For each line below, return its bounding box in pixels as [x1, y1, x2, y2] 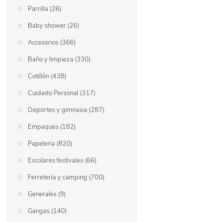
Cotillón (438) [28, 72, 67, 81]
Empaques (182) [28, 122, 76, 132]
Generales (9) [28, 190, 66, 199]
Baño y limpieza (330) [28, 55, 91, 64]
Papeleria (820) [28, 139, 73, 149]
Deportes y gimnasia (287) [28, 106, 105, 115]
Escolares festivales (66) [28, 156, 97, 166]
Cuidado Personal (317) [28, 89, 96, 98]
